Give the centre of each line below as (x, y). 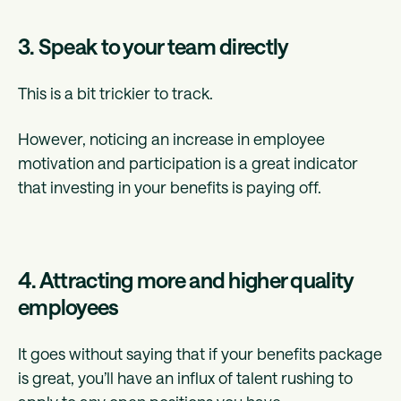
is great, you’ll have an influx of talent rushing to (185, 378)
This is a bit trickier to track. (117, 94)
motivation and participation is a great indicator (188, 163)
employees (70, 307)
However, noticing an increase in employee (171, 139)
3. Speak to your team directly (155, 47)
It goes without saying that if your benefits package (200, 354)
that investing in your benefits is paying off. (171, 188)
